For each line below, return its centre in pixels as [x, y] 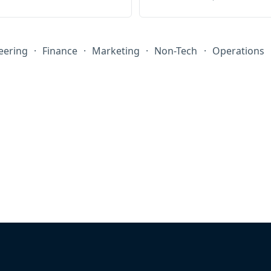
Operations [238, 51]
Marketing [116, 51]
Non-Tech [176, 51]
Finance [60, 51]
